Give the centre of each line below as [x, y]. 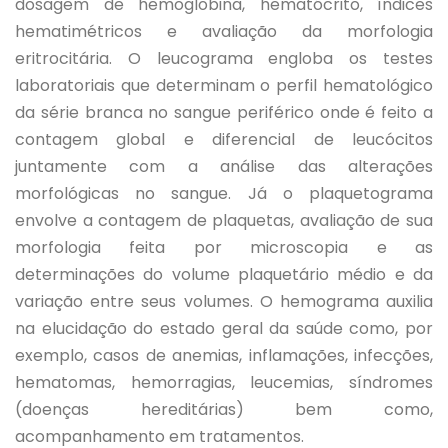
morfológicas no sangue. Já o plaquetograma [224, 193]
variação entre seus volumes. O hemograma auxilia [224, 301]
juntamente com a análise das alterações [224, 166]
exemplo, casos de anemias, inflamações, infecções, [224, 355]
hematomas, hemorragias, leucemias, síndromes [224, 382]
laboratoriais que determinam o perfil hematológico [224, 85]
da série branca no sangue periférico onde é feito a [224, 112]
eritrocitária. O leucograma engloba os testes [224, 58]
